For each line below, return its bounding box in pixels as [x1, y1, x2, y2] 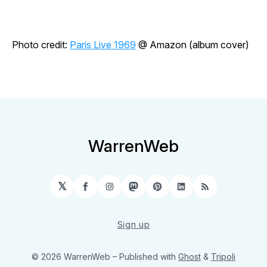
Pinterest [156, 185, 205, 198]
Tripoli [211, 252, 235, 262]
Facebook [85, 185, 136, 198]
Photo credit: [12, 39, 70, 51]
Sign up [117, 219, 150, 230]
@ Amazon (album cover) [136, 39, 249, 51]
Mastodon [132, 185, 187, 198]
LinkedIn [180, 185, 225, 198]
